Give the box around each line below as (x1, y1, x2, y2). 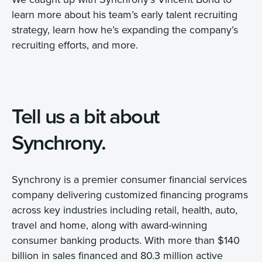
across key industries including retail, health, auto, (12, 202, 237, 218)
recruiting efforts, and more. (12, 37, 138, 53)
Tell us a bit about (12, 101, 159, 132)
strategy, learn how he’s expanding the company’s (12, 22, 238, 37)
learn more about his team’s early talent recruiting (12, 7, 237, 22)
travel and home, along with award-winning (12, 218, 207, 233)
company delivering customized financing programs (12, 187, 248, 202)
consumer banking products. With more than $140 (12, 233, 240, 248)
